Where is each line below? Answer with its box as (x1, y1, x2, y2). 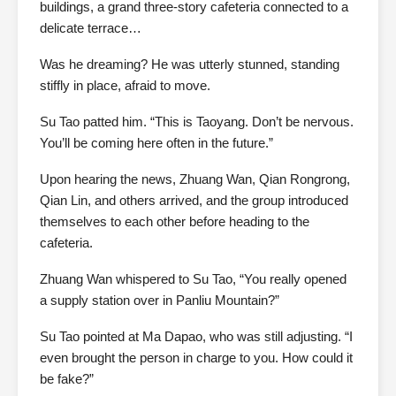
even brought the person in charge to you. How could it (40, 350, 353, 366)
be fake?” (40, 371, 94, 387)
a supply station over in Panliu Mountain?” (40, 293, 279, 308)
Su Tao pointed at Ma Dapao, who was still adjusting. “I (40, 329, 353, 345)
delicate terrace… (40, 20, 141, 36)
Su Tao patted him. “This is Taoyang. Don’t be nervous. (40, 114, 354, 130)
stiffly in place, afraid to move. (40, 78, 210, 94)
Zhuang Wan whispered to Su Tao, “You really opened (40, 271, 346, 287)
